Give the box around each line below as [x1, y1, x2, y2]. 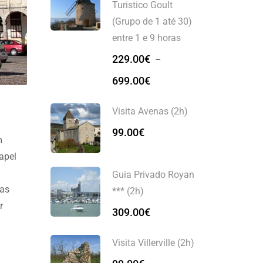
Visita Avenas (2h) [112, 106, 188, 117]
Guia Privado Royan [112, 169, 194, 180]
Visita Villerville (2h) [112, 237, 194, 248]
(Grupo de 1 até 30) [112, 16, 192, 27]
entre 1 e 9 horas [112, 32, 181, 43]
